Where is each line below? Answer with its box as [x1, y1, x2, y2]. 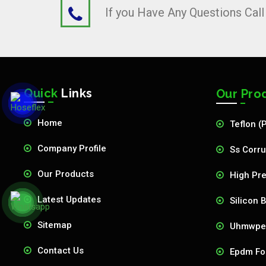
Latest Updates [37, 194, 101, 205]
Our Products [37, 169, 94, 179]
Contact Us [37, 245, 84, 256]
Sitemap [37, 220, 72, 230]
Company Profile [37, 143, 106, 154]
